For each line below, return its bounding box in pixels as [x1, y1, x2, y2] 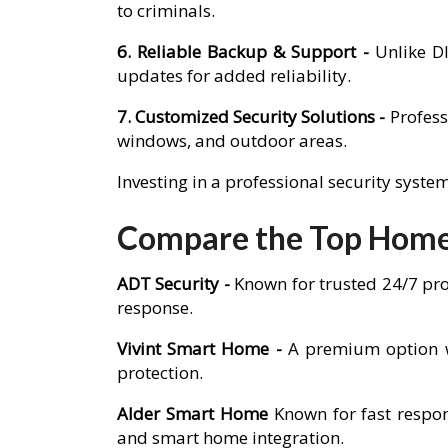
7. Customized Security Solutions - [117, 104, 390, 128]
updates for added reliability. [117, 63, 351, 87]
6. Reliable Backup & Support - [117, 39, 375, 63]
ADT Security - [117, 272, 235, 296]
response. [117, 296, 193, 320]
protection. [117, 361, 203, 385]
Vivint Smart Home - [117, 337, 288, 361]
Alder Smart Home [117, 402, 274, 426]
